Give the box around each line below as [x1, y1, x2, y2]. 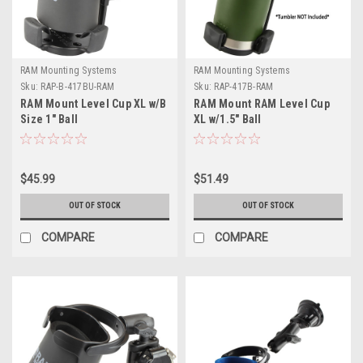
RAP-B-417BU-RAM [41, 80, 114, 92]
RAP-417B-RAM [214, 80, 274, 92]
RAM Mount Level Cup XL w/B [20, 96, 167, 110]
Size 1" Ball [20, 112, 78, 126]
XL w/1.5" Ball [194, 112, 262, 126]
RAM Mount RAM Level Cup [194, 96, 330, 110]
